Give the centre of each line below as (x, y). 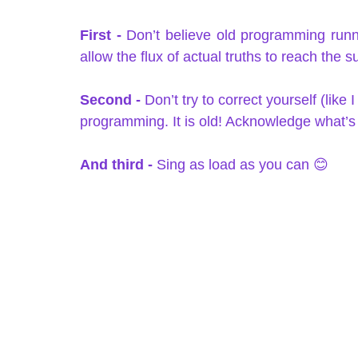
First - (101, 35)
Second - (112, 100)
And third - (116, 165)
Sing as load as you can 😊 (247, 165)
